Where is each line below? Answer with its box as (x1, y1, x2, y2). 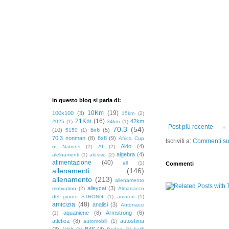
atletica (52, 217, 70, 224)
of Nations (52, 143, 81, 149)
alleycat (87, 185, 106, 191)
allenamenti (52, 166, 89, 175)
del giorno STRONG (52, 193, 104, 199)
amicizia (52, 200, 75, 208)
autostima (120, 217, 144, 224)
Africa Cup (119, 135, 145, 141)
